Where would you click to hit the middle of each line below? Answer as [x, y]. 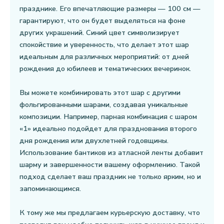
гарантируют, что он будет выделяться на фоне [102, 20]
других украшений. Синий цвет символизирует [99, 32]
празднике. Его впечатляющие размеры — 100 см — [110, 8]
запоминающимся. [50, 188]
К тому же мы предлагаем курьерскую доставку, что [110, 212]
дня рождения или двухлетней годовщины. [94, 140]
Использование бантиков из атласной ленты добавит [111, 152]
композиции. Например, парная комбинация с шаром [108, 116]
